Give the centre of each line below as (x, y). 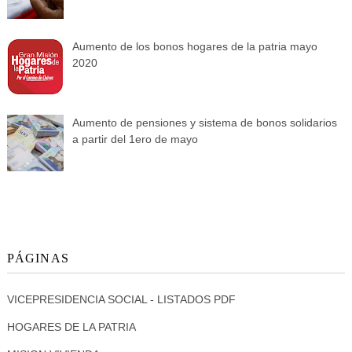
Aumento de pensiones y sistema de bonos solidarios (204, 122)
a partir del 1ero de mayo (135, 139)
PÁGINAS (38, 258)
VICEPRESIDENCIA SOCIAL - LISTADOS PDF (121, 299)
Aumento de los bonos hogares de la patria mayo (194, 46)
